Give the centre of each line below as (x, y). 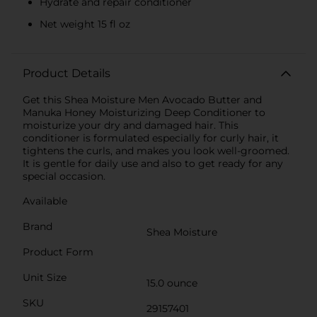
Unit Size (45, 277)
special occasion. (64, 176)
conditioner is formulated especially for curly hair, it (151, 138)
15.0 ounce (172, 283)
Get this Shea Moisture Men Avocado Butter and (142, 99)
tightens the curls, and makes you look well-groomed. (156, 150)
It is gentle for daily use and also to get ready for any (153, 163)
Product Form (58, 252)
